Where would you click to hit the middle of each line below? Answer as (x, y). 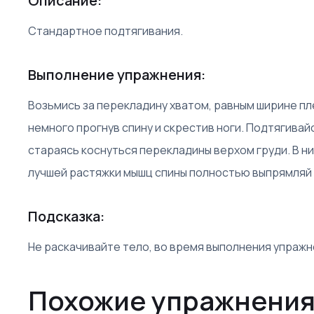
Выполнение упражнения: (117, 75)
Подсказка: (66, 216)
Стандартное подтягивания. (105, 31)
